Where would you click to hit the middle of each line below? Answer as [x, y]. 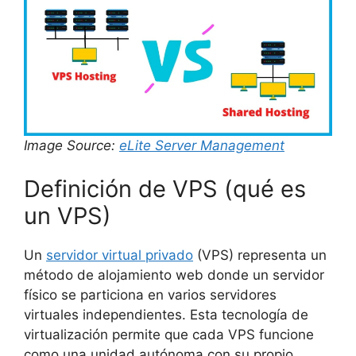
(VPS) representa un [260, 255]
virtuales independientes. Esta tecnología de [166, 315]
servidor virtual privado [120, 255]
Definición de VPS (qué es [165, 189]
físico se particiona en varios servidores [150, 295]
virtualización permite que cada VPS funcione [169, 335]
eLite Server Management [202, 145]
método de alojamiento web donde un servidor [174, 275]
